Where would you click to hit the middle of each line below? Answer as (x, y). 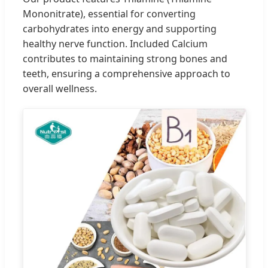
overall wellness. (60, 88)
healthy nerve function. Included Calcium (115, 43)
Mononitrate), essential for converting (109, 13)
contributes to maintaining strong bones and (125, 58)
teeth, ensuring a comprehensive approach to (127, 73)
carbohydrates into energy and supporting (120, 28)
